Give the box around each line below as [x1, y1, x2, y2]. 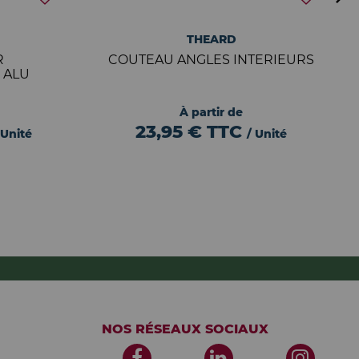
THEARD [186, 32, 236, 46]
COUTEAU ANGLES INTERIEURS [108, 52, 315, 67]
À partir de [179, 105, 244, 119]
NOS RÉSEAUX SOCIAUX [102, 321, 268, 337]
